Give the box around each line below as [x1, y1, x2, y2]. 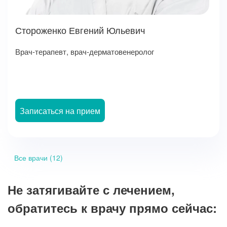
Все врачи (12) [14, 152, 63, 163]
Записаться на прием [20, 104, 100, 117]
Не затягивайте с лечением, [8, 180, 175, 198]
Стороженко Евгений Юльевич [15, 23, 145, 37]
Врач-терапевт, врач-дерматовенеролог [15, 46, 154, 57]
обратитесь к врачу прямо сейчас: [8, 199, 217, 216]
